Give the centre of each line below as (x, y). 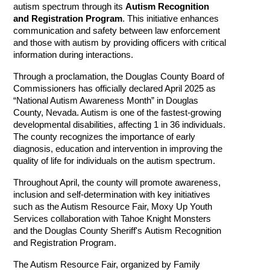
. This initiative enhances (171, 19)
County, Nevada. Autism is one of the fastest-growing (118, 113)
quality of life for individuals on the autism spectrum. (115, 161)
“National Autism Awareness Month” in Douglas (106, 101)
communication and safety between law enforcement (117, 31)
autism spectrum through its (70, 7)
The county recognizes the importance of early (105, 137)
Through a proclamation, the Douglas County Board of (119, 77)
